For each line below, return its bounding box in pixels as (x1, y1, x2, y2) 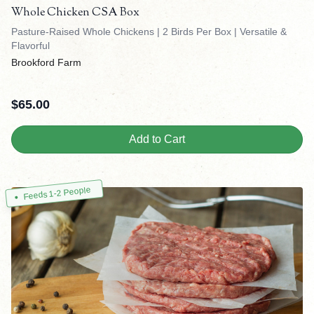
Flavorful (11, 40, 50, 52)
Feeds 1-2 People (22, 185, 92, 203)
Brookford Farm (11, 57, 81, 69)
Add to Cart (129, 133, 185, 146)
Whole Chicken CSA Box (11, 5, 139, 22)
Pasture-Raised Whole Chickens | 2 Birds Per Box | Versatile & (11, 26, 287, 38)
